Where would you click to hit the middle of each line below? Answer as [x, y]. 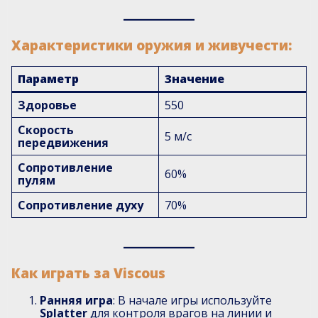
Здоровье [47, 105]
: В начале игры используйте [192, 300]
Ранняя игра [76, 300]
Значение [194, 78]
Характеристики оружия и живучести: [152, 45]
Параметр [48, 78]
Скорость [46, 130]
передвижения [63, 142]
